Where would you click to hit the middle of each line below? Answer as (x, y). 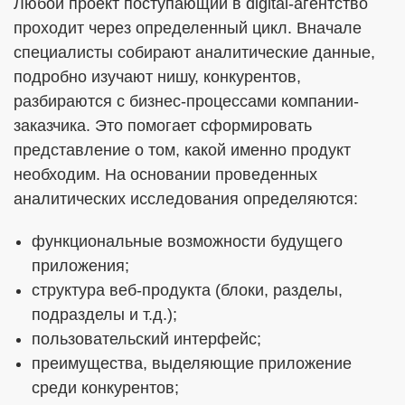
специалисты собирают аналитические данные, (194, 52)
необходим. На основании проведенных (165, 174)
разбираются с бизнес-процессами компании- (186, 101)
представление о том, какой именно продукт (182, 150)
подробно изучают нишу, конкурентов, (157, 77)
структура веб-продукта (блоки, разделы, (187, 290)
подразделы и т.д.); (104, 315)
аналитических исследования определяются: (186, 199)
